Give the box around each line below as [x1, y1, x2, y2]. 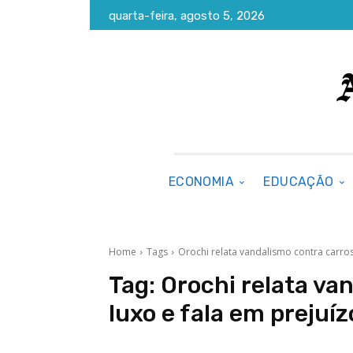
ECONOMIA [168, 174, 235, 189]
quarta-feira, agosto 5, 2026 [109, 9, 265, 24]
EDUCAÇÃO [263, 174, 334, 189]
